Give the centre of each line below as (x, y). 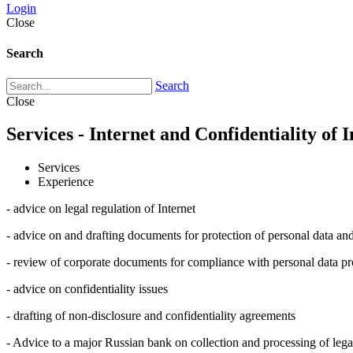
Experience (66, 182)
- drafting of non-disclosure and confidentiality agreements (151, 316)
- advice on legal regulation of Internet (101, 209)
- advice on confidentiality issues (87, 289)
